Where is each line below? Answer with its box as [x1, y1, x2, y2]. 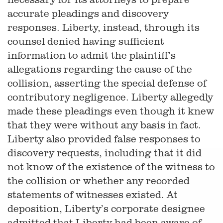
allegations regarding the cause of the [7, 63, 192, 75]
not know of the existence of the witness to [7, 160, 215, 173]
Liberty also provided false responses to [7, 132, 201, 145]
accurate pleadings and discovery [7, 7, 169, 19]
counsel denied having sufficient [7, 35, 164, 47]
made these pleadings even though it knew [7, 105, 214, 117]
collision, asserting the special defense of [7, 77, 207, 89]
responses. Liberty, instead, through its [7, 21, 200, 33]
